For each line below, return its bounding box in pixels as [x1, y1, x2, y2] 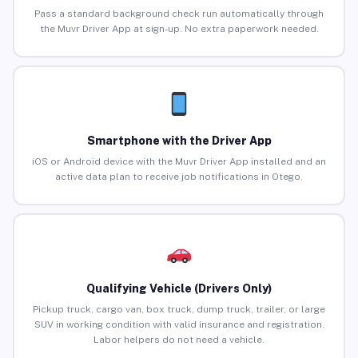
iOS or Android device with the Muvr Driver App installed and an [32, 156, 326, 168]
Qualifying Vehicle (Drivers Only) [86, 282, 272, 296]
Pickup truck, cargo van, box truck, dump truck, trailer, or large [33, 304, 325, 316]
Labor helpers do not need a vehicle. [93, 334, 265, 346]
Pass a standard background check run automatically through [34, 8, 324, 20]
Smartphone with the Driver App [86, 134, 272, 148]
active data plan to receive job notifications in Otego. [55, 171, 303, 183]
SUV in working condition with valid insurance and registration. [34, 319, 324, 331]
